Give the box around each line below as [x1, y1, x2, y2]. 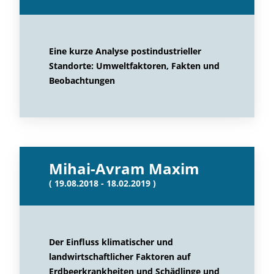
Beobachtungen [49, 75, 115, 86]
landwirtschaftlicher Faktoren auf [49, 251, 190, 262]
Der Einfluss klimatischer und [49, 236, 173, 248]
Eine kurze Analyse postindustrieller [49, 45, 201, 57]
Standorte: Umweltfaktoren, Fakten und [49, 60, 220, 72]
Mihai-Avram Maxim [49, 158, 199, 179]
